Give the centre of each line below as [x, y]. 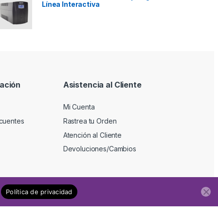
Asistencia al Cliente [102, 84]
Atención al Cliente [92, 135]
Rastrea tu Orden [90, 121]
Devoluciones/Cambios [100, 149]
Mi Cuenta [79, 107]
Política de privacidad [39, 191]
